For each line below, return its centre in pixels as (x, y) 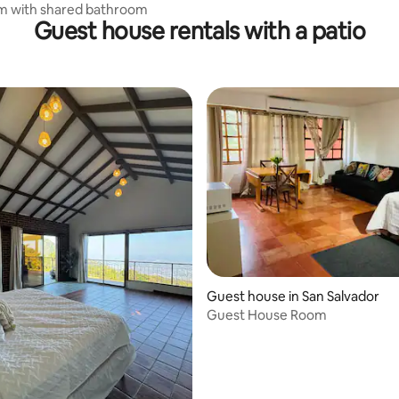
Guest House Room (267, 315)
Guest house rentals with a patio (199, 32)
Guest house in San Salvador (293, 297)
